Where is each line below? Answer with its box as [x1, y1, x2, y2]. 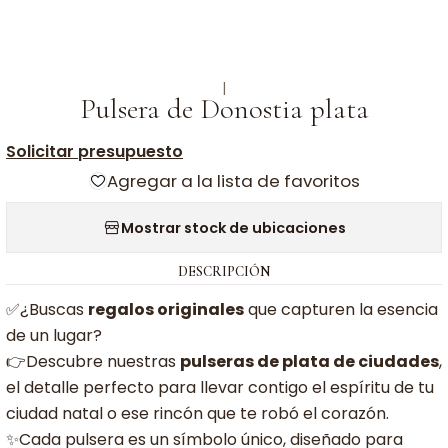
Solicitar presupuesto [6, 140, 183, 163]
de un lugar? [6, 324, 102, 347]
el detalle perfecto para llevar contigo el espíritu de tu [6, 376, 434, 399]
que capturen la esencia [244, 298, 438, 321]
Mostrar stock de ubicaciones [120, 217, 346, 238]
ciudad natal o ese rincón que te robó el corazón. [6, 402, 389, 425]
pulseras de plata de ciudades [180, 350, 439, 373]
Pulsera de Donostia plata [79, 91, 369, 126]
